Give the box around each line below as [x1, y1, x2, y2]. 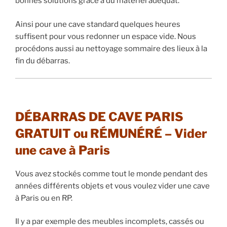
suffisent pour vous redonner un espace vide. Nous [15, 31, 196, 41]
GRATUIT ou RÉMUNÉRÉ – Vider [15, 126, 207, 141]
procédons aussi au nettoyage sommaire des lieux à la [15, 44, 207, 53]
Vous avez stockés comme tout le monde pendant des [15, 169, 208, 178]
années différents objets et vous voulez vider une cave [15, 181, 210, 191]
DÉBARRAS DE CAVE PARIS [15, 109, 183, 124]
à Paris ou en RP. [15, 193, 72, 203]
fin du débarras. [15, 56, 70, 65]
